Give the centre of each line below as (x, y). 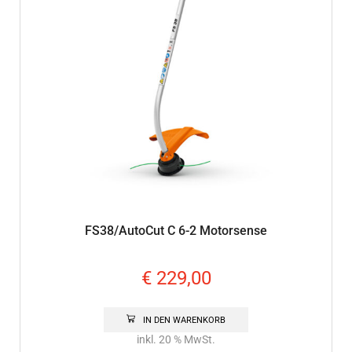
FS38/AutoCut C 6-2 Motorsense (176, 230)
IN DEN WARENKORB (185, 321)
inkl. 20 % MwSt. (176, 340)
